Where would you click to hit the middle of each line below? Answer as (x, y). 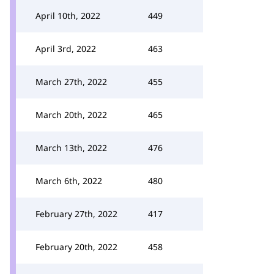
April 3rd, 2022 (66, 49)
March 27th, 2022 (71, 82)
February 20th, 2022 (76, 247)
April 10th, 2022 (68, 16)
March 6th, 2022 (69, 181)
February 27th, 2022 (76, 214)
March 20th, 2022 (71, 115)
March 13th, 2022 (71, 148)
